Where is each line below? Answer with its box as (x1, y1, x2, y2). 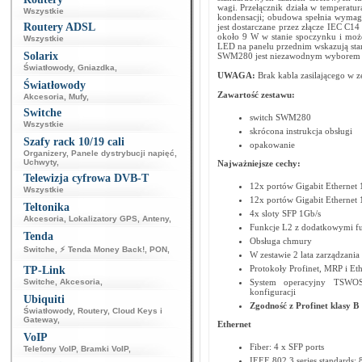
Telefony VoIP (23, 344, 76, 353)
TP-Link (23, 264, 65, 276)
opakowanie (249, 140, 295, 149)
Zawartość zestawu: (217, 90, 295, 99)
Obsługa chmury (249, 236, 312, 246)
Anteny (142, 214, 169, 223)
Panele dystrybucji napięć (71, 149, 175, 158)
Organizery (23, 149, 66, 158)
